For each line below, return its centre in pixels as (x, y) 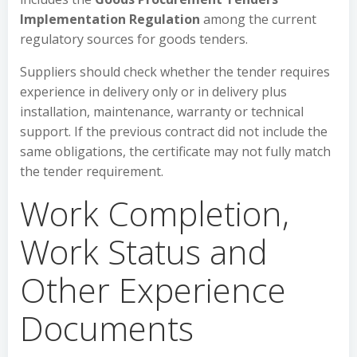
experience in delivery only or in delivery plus (153, 92)
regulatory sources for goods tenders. (134, 39)
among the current (258, 19)
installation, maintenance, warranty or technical (162, 112)
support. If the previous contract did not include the (174, 131)
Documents (107, 328)
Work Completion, (155, 213)
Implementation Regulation (110, 19)
